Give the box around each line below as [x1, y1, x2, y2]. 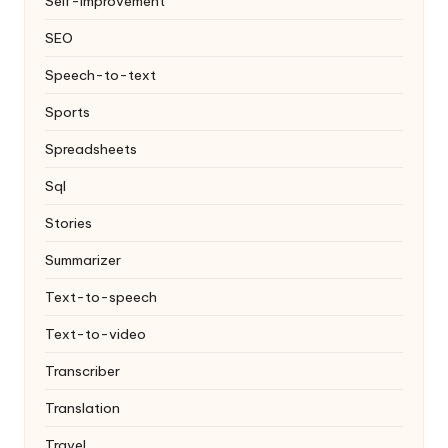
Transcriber [45, 361, 120, 380]
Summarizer [45, 250, 121, 269]
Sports [45, 102, 90, 121]
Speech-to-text [45, 65, 156, 84]
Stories [45, 213, 92, 232]
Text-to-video [45, 324, 146, 343]
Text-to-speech [45, 287, 157, 306]
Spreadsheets [45, 139, 137, 158]
